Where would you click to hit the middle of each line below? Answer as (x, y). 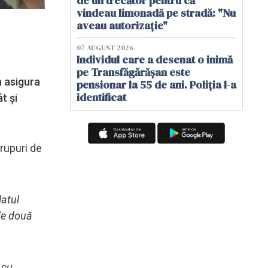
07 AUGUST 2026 (105, 48)
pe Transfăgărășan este (133, 72)
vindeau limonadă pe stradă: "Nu (156, 13)
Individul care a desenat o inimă (155, 60)
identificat (101, 97)
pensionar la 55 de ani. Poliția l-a (156, 85)
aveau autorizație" (122, 25)
